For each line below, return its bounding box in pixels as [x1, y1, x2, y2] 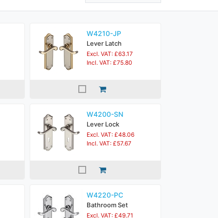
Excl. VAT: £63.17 [87, 50, 133, 57]
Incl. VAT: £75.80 [87, 59, 132, 66]
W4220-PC [87, 191, 123, 199]
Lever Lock [87, 120, 119, 128]
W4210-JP [87, 29, 121, 37]
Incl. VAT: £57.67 [87, 140, 131, 147]
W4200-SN [87, 110, 123, 118]
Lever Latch [87, 39, 122, 47]
